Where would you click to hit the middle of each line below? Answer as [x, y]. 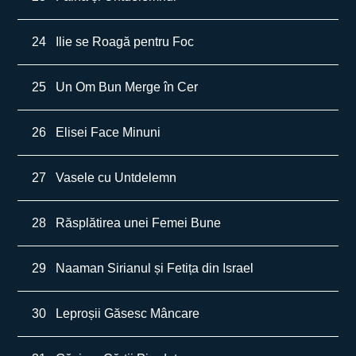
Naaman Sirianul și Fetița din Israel [155, 268]
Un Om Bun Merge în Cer [127, 87]
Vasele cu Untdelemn [116, 178]
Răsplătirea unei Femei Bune [139, 223]
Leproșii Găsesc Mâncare [128, 313]
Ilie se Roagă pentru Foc [125, 42]
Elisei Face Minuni [108, 132]
